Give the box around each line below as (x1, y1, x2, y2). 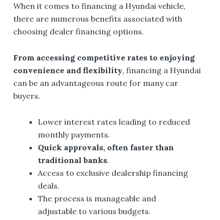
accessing (36, 53, 75, 63)
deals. (38, 180, 60, 191)
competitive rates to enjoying (77, 53, 195, 63)
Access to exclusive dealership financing (38, 167, 189, 178)
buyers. (13, 91, 40, 101)
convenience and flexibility (13, 65, 122, 76)
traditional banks (38, 155, 108, 165)
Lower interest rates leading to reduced (38, 116, 191, 127)
